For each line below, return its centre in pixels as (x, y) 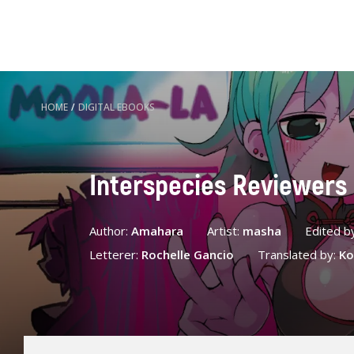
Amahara (157, 230)
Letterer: (115, 254)
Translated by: (298, 254)
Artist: (224, 230)
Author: (110, 230)
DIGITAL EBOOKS (117, 107)
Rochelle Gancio (187, 254)
